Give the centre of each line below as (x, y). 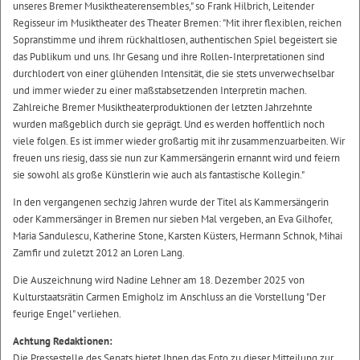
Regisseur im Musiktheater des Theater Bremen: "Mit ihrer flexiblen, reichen (177, 22)
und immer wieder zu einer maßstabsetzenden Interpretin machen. (160, 90)
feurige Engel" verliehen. (67, 313)
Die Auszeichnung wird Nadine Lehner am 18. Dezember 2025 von (159, 280)
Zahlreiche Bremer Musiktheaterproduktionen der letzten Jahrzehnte (163, 107)
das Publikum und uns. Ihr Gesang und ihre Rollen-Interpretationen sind (169, 56)
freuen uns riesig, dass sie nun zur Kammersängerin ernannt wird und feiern (176, 157)
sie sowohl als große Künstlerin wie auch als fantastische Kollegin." (159, 174)
